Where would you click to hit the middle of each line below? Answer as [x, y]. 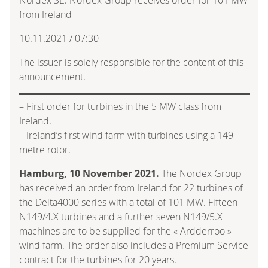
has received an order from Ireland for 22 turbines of [131, 188]
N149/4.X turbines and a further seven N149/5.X [121, 216]
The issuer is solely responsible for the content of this [131, 62]
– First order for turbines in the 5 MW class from [120, 106]
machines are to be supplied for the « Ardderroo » [125, 231]
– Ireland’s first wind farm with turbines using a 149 [126, 135]
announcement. [52, 76]
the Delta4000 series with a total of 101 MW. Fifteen [128, 202]
